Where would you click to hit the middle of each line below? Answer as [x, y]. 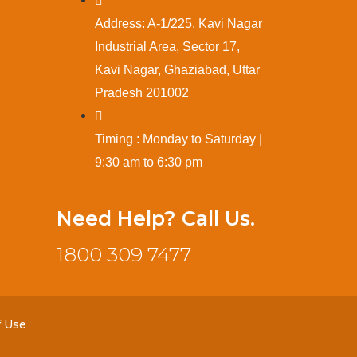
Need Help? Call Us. [156, 218]
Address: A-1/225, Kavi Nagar [178, 23]
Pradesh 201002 [142, 92]
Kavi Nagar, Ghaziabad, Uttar [177, 69]
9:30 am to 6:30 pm [149, 162]
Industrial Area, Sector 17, [167, 46]
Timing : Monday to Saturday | [178, 139]
